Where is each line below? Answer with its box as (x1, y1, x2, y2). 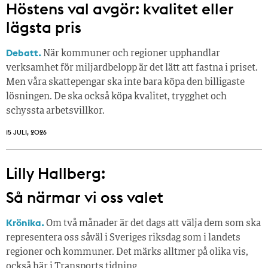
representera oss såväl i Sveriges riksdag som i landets (6, 233, 240, 243)
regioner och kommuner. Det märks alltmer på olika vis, (6, 248, 248, 258)
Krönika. (6, 217, 44, 229)
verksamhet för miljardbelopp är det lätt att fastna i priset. (6, 63, 258, 74)
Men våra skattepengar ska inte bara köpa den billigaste (6, 78, 245, 88)
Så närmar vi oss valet (6, 187, 163, 208)
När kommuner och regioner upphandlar (41, 49, 220, 59)
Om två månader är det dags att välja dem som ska (44, 219, 261, 229)
